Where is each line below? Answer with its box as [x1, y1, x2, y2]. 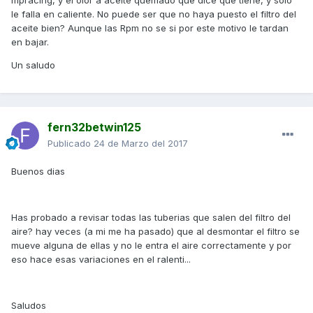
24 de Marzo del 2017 [94, 138, 188, 150]
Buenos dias [11, 166, 65, 177]
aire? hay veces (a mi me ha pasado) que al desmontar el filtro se [11, 226, 300, 238]
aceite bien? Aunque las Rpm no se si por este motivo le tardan [11, 22, 289, 34]
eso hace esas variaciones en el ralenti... [11, 254, 191, 265]
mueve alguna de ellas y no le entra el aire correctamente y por [11, 240, 291, 252]
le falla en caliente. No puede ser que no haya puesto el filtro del [11, 8, 296, 20]
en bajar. [11, 36, 49, 48]
